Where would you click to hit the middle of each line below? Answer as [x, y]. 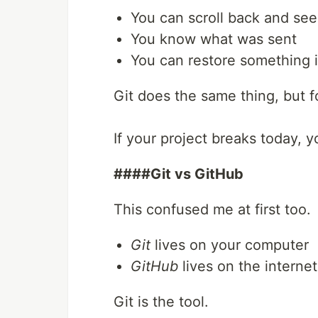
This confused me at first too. [212, 209]
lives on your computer [230, 245]
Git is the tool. [161, 302]
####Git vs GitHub [179, 174]
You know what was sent [214, 39]
